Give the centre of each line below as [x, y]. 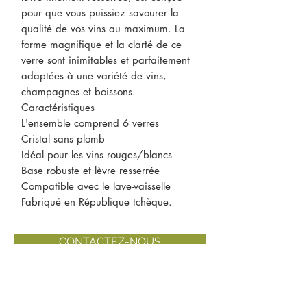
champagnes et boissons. [78, 91]
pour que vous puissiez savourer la [100, 13]
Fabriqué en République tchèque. [97, 202]
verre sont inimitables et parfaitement [106, 60]
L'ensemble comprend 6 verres [90, 123]
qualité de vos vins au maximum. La [103, 28]
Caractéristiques [58, 107]
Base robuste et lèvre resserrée [90, 170]
